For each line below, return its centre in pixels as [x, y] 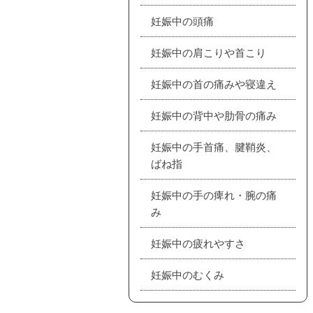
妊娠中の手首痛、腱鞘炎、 [214, 146]
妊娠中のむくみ [188, 274]
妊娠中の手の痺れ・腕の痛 [214, 195]
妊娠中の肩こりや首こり [209, 52]
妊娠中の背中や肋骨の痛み [214, 115]
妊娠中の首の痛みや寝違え [214, 83]
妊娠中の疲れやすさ [198, 243]
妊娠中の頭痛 [182, 21]
